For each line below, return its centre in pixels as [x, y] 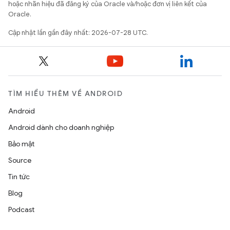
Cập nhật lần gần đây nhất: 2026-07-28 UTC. [78, 33]
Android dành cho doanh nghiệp [61, 128]
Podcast [21, 210]
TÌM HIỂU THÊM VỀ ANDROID [65, 94]
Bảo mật [21, 144]
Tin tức [19, 177]
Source [20, 160]
